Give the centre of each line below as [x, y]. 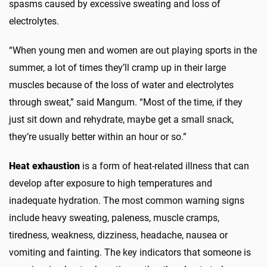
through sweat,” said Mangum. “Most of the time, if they [126, 103]
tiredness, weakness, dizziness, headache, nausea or [118, 235]
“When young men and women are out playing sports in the [133, 51]
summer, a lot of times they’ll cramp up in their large [117, 68]
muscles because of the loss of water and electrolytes [121, 85]
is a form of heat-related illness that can [164, 166]
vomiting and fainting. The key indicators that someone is [130, 253]
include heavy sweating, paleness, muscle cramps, [114, 218]
